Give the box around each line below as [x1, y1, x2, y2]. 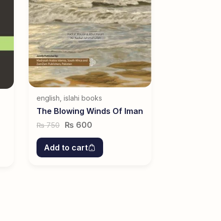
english [37, 93, 60, 102]
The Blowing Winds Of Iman [37, 106, 143, 116]
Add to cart [44, 142, 88, 152]
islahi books [64, 93, 102, 102]
